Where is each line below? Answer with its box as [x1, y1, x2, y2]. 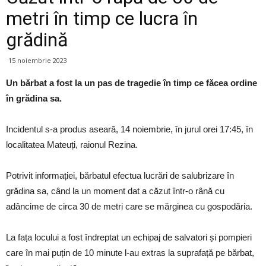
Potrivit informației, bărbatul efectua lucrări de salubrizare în [6, 170, 234, 181]
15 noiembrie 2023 [8, 56, 67, 65]
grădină [6, 28, 68, 52]
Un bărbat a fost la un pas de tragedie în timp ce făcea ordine [6, 78, 257, 88]
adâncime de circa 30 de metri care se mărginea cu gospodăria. [6, 201, 252, 212]
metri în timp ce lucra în [6, 7, 198, 30]
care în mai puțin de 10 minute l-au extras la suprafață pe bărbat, [6, 248, 254, 258]
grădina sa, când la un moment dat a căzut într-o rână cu [6, 186, 224, 197]
